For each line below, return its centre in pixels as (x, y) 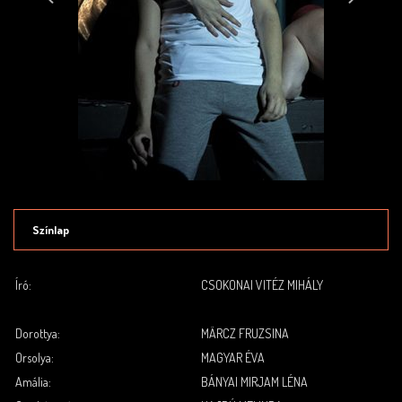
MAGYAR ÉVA (233, 358)
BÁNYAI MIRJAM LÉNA (254, 382)
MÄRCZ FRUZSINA (245, 333)
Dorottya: (38, 333)
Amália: (33, 382)
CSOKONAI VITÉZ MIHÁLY (262, 285)
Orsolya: (35, 358)
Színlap (51, 230)
